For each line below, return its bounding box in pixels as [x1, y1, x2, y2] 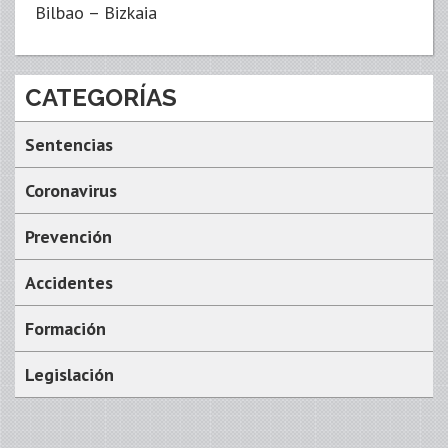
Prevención [25, 225, 112, 248]
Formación [25, 317, 106, 340]
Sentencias [25, 133, 113, 156]
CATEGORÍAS [25, 83, 177, 112]
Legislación [25, 363, 114, 386]
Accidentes [25, 271, 113, 294]
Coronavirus [25, 179, 117, 202]
